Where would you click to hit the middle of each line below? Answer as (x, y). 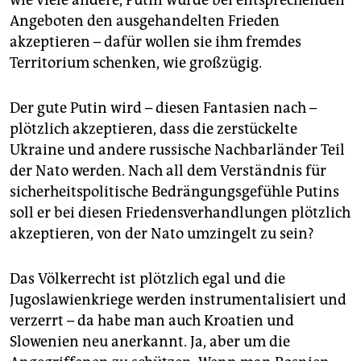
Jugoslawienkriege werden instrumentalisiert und (178, 300)
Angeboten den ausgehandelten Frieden (145, 21)
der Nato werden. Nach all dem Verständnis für (168, 171)
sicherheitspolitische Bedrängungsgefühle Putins (174, 192)
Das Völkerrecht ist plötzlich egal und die (147, 279)
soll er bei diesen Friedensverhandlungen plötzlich (180, 213)
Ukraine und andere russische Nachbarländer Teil (177, 150)
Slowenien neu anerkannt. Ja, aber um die (150, 342)
